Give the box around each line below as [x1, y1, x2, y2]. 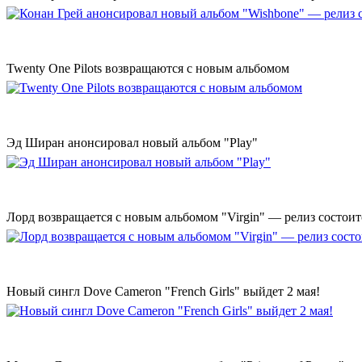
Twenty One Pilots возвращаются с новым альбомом [6, 61, 289, 76]
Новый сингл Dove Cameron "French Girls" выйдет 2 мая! [6, 284, 320, 299]
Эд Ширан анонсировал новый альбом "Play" [6, 136, 258, 150]
